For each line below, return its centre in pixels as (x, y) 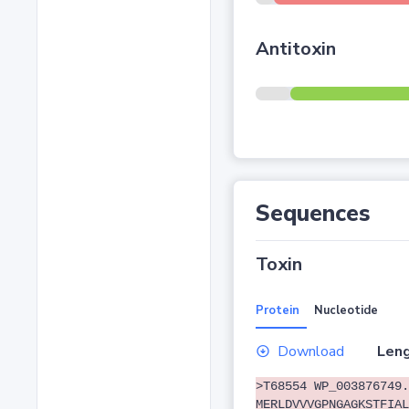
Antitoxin (295, 49)
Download (310, 352)
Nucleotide (346, 311)
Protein (277, 311)
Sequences (313, 214)
